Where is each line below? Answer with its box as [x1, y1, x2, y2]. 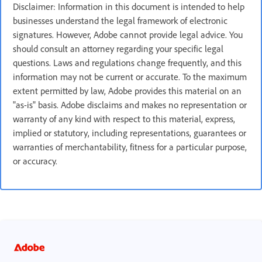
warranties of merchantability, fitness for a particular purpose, [13, 141, 247, 153]
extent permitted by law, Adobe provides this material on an [13, 85, 242, 97]
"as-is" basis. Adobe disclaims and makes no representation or [13, 99, 247, 111]
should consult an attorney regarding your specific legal [13, 43, 223, 55]
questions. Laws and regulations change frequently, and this [13, 57, 242, 69]
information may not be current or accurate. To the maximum [13, 71, 247, 83]
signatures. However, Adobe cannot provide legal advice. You [13, 29, 243, 41]
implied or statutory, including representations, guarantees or [13, 127, 246, 139]
